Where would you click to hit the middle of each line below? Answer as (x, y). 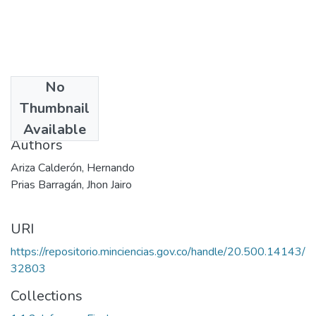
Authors (37, 145)
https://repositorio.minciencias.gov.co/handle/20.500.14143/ (158, 251)
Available (55, 129)
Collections (47, 296)
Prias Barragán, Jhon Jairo (71, 184)
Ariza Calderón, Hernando (73, 168)
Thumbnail (55, 108)
